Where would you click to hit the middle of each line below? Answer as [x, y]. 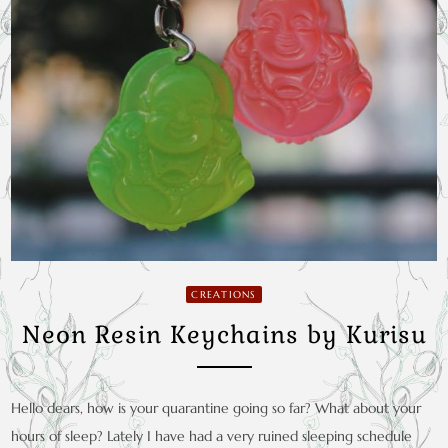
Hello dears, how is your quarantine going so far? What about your [216, 407]
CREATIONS [224, 294]
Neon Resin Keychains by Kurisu [224, 334]
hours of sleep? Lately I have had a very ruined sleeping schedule [212, 435]
